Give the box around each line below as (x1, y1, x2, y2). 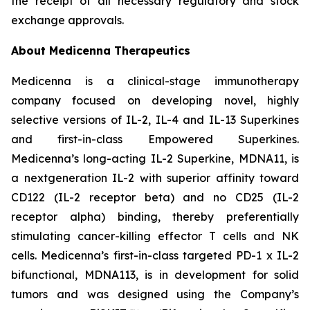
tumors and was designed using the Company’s (11, 287, 299, 301)
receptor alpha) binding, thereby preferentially (11, 210, 299, 224)
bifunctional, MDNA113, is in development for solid (11, 268, 299, 282)
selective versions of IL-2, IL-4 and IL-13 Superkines (11, 113, 299, 127)
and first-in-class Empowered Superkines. (11, 132, 299, 146)
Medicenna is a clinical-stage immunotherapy (11, 74, 299, 88)
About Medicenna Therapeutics (11, 44, 190, 57)
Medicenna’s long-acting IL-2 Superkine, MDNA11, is (11, 152, 299, 165)
